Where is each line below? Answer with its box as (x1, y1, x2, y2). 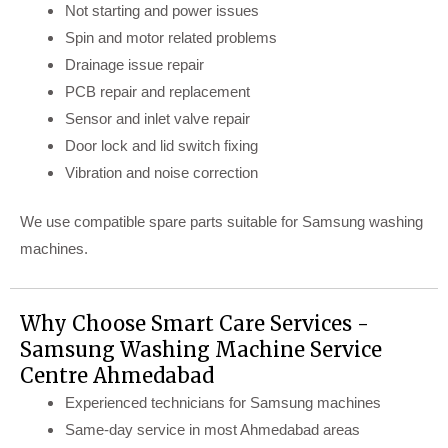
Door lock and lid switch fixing (65, 136, 258, 154)
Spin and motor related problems (65, 28, 277, 46)
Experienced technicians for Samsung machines (65, 394, 381, 412)
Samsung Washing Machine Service (20, 337, 382, 363)
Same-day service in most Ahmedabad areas (65, 421, 360, 439)
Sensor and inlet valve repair (65, 109, 250, 127)
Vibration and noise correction (65, 163, 258, 181)
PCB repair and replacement (65, 82, 250, 100)
